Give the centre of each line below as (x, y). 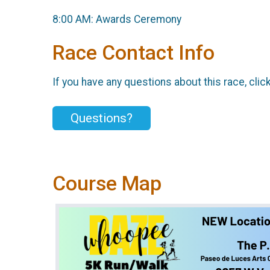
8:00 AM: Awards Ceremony (117, 19)
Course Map (107, 183)
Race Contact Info (133, 52)
